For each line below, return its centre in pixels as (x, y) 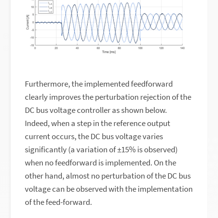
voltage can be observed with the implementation (109, 189)
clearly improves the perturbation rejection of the (108, 97)
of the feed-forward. (59, 202)
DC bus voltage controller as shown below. (96, 110)
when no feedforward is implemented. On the (101, 163)
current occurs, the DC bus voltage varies (94, 136)
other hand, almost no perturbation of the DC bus (108, 176)
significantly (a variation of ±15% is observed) (101, 150)
